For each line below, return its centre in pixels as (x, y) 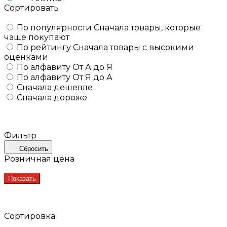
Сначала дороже (52, 97)
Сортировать (31, 8)
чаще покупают (37, 37)
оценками (26, 57)
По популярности (55, 27)
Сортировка (30, 216)
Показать (22, 178)
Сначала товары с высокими (134, 47)
